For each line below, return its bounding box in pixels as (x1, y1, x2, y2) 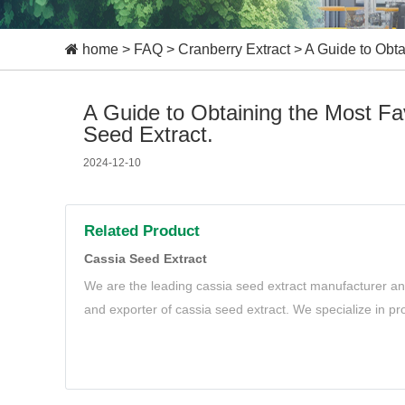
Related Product (84, 222, 200, 240)
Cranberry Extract (178, 42, 290, 57)
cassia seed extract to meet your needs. (84, 325, 313, 340)
